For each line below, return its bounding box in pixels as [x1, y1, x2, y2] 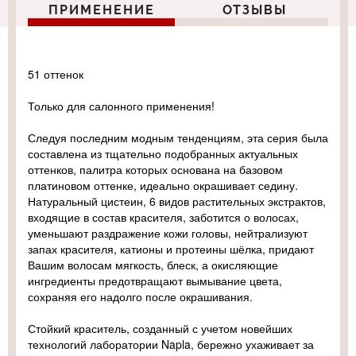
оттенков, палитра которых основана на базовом [28, 161, 283, 178]
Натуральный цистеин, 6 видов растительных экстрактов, [28, 193, 326, 210]
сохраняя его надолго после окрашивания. [28, 288, 253, 305]
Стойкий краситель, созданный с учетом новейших [28, 320, 292, 337]
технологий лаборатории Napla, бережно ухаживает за [28, 336, 314, 353]
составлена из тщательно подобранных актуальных [28, 145, 298, 162]
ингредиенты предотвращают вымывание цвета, [28, 273, 282, 289]
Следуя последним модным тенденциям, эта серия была [28, 130, 328, 146]
